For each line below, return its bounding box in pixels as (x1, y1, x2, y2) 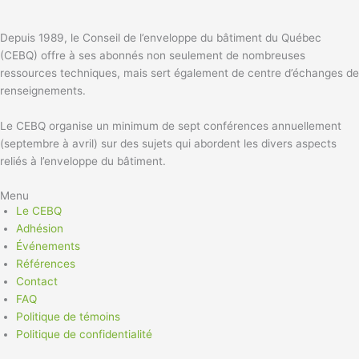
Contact (16, 274, 58, 288)
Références (16, 256, 75, 270)
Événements (16, 239, 80, 252)
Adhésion (16, 221, 63, 235)
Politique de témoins (16, 309, 120, 323)
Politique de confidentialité (16, 327, 152, 341)
